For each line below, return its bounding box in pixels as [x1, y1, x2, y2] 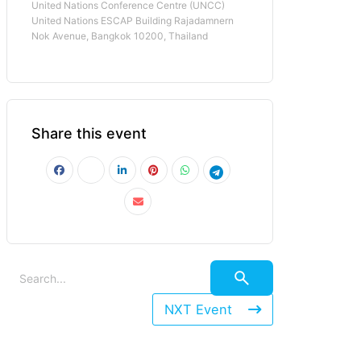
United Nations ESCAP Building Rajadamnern [31, 15, 234, 27]
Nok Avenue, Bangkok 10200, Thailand [31, 30, 209, 43]
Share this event [31, 125, 147, 143]
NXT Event [164, 301, 232, 318]
